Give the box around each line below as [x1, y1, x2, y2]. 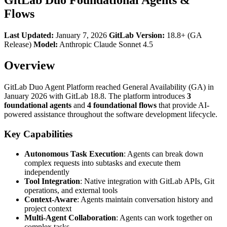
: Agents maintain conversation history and [77, 195, 213, 204]
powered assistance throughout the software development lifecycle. [4, 110, 217, 119]
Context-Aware [24, 195, 77, 204]
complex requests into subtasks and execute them [24, 158, 180, 167]
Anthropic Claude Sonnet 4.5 [58, 40, 153, 49]
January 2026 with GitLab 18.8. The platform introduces [4, 92, 187, 101]
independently [24, 167, 69, 176]
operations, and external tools [24, 185, 118, 195]
